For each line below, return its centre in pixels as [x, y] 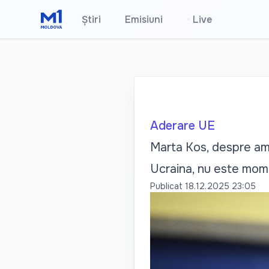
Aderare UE [182, 126]
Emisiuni [144, 20]
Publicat [166, 186]
